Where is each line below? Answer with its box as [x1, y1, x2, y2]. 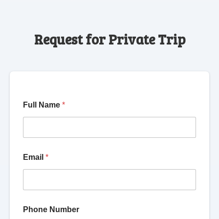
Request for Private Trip [34, 30, 185, 49]
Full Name [23, 101, 62, 109]
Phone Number [23, 205, 79, 214]
